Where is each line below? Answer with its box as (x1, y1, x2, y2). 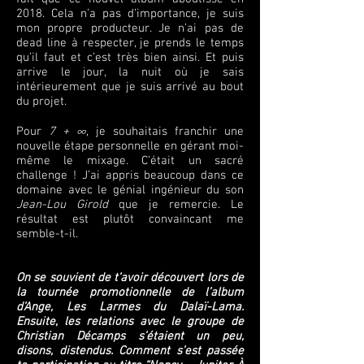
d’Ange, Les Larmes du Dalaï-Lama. (16, 300, 244, 314)
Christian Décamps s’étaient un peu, (16, 329, 244, 344)
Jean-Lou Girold (16, 197, 108, 212)
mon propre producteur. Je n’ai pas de (16, 21, 244, 36)
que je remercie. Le (108, 197, 244, 212)
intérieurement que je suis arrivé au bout (16, 80, 244, 94)
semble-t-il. (16, 227, 78, 241)
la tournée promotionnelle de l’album (16, 285, 244, 300)
